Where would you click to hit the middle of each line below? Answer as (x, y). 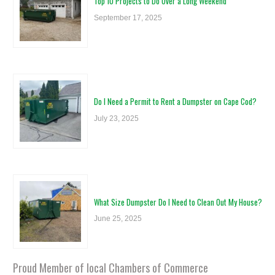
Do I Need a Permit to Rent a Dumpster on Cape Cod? (175, 101)
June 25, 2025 (118, 219)
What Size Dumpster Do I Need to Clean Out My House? (178, 202)
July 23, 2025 (116, 118)
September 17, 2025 (128, 17)
